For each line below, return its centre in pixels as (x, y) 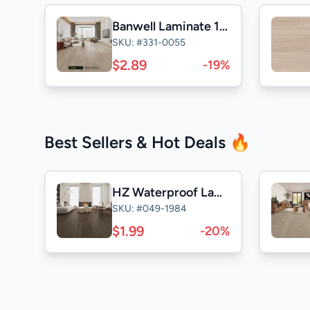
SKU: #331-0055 (149, 43)
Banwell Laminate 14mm (224, 26)
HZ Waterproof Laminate (218, 192)
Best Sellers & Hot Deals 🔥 (147, 142)
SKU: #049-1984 (149, 209)
